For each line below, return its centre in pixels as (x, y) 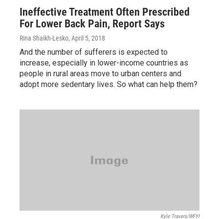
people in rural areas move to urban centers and (100, 74)
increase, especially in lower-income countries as (104, 63)
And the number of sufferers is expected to (94, 52)
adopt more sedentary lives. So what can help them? (109, 85)
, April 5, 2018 (87, 38)
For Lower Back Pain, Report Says (92, 24)
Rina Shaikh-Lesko (44, 38)
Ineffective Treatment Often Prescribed (105, 12)
